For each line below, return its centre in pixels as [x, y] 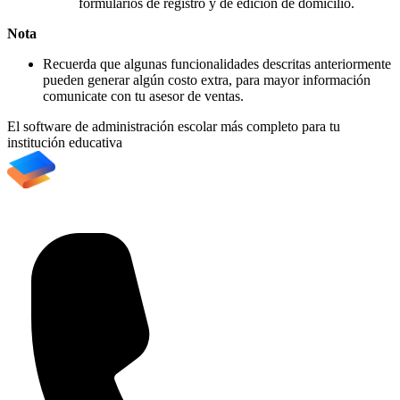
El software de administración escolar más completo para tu [174, 127]
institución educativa [65, 143]
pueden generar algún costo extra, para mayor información [207, 80]
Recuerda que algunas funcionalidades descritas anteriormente [217, 64]
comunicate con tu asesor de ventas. [143, 96]
